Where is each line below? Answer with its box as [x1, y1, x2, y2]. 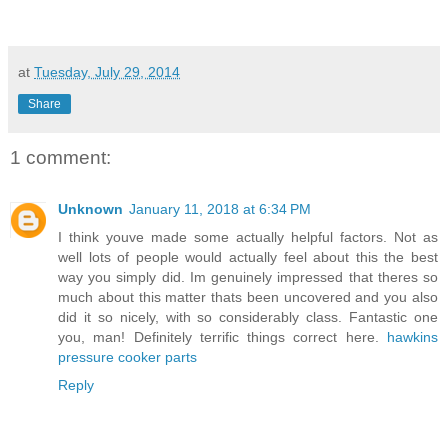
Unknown [58, 201, 123, 218]
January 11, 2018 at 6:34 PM [129, 201, 311, 218]
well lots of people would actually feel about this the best [58, 249, 438, 266]
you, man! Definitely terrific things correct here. [58, 329, 387, 346]
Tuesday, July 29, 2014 [34, 63, 180, 80]
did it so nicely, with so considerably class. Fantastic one [58, 309, 438, 326]
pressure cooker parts [58, 349, 197, 366]
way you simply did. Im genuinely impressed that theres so [58, 269, 438, 286]
